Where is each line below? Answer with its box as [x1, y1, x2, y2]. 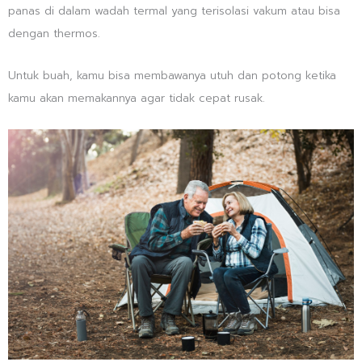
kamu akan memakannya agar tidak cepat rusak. [8, 89, 265, 107]
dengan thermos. [8, 24, 100, 42]
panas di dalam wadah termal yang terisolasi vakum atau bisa [8, 2, 340, 19]
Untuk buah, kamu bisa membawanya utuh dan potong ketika [8, 66, 336, 84]
